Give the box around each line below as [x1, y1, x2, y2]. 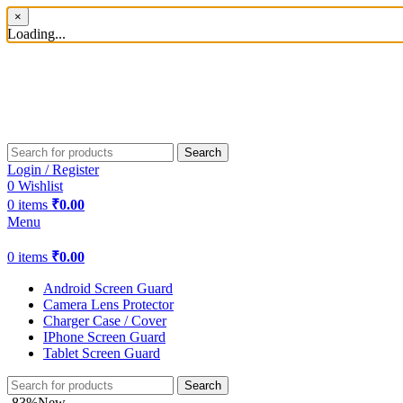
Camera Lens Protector [43, 297, 174, 313]
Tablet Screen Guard [43, 345, 160, 362]
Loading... [7, 26, 66, 41]
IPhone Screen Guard [43, 329, 166, 345]
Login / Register [7, 162, 99, 178]
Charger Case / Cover [43, 313, 166, 329]
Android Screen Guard [43, 281, 173, 297]
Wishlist [18, 178, 63, 194]
